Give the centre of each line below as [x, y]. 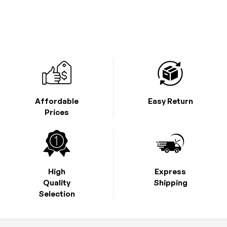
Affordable [56, 101]
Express [170, 171]
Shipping [170, 182]
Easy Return [170, 101]
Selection [56, 194]
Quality [56, 182]
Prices [56, 112]
